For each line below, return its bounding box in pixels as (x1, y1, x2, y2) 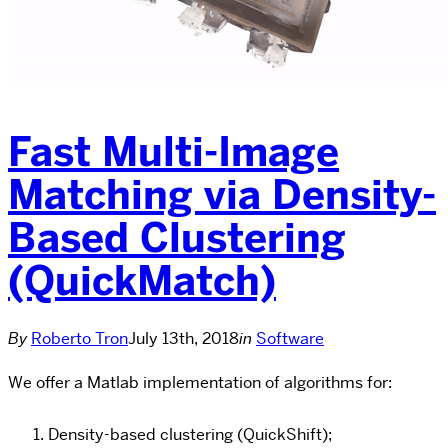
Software (256, 327, 324, 349)
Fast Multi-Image (8, 125, 339, 178)
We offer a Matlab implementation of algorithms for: (8, 371, 392, 393)
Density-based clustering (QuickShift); (48, 423, 332, 445)
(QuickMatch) (8, 254, 276, 307)
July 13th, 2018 (128, 327, 239, 349)
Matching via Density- (8, 168, 436, 221)
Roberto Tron (31, 327, 128, 349)
